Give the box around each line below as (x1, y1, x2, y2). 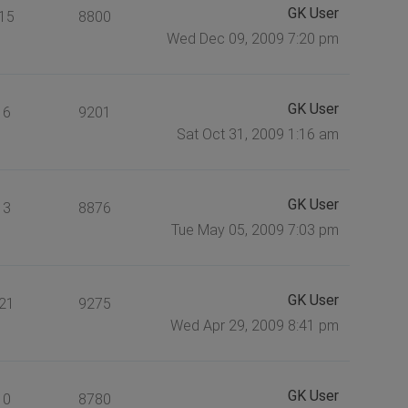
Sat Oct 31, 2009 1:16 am (176, 125, 339, 143)
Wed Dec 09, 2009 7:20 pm (166, 29, 339, 47)
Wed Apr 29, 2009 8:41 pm (169, 316, 339, 334)
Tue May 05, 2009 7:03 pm (170, 220, 339, 239)
